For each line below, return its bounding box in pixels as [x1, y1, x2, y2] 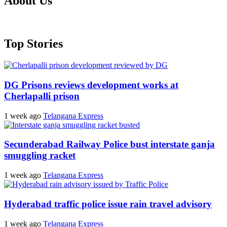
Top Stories [4, 37, 63, 51]
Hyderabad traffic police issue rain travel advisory [4, 198, 212, 209]
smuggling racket [4, 150, 75, 161]
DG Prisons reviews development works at [4, 79, 178, 90]
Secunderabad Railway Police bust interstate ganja [4, 139, 215, 150]
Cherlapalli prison [4, 90, 80, 101]
